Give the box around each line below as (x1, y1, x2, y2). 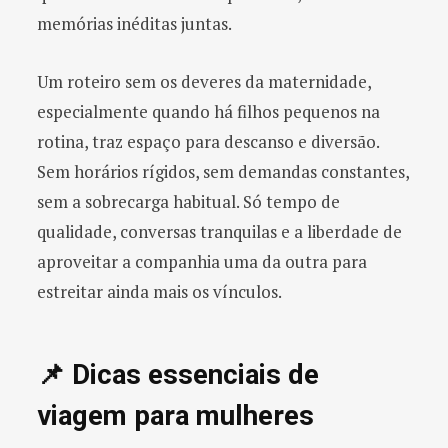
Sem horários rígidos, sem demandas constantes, (37, 160, 409, 184)
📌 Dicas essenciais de (37, 357, 319, 391)
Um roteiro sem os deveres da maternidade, (37, 70, 371, 94)
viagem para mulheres (37, 398, 314, 432)
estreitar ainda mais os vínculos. (37, 280, 282, 304)
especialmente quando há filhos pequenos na (37, 100, 380, 124)
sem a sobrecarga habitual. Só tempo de (37, 190, 340, 214)
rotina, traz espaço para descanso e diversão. (37, 130, 379, 154)
